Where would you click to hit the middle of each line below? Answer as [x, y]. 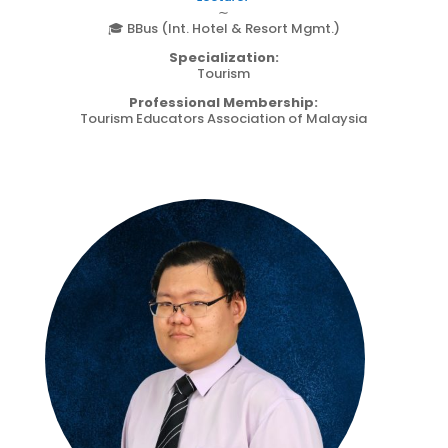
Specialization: [223, 57]
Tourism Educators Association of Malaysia [224, 118]
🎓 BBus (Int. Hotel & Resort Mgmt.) [223, 28]
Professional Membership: [224, 102]
